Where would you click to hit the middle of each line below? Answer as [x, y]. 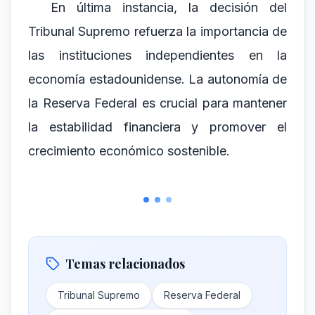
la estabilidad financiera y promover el [157, 127]
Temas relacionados [125, 264]
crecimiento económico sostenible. [129, 151]
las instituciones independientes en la [157, 55]
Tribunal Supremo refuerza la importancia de [157, 31]
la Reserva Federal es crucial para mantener [157, 103]
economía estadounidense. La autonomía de [157, 79]
